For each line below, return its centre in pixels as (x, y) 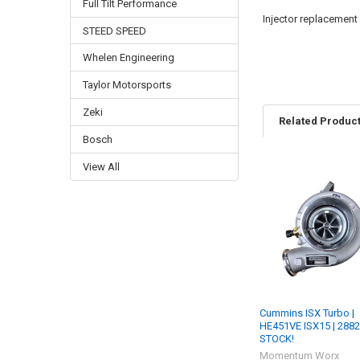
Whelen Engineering (128, 58)
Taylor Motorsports (127, 85)
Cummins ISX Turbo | (307, 313)
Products (290, 201)
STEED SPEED (114, 31)
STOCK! (277, 338)
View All (101, 167)
